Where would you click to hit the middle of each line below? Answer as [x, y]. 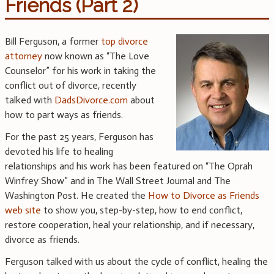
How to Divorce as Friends [204, 196]
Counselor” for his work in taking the [80, 71]
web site [23, 210]
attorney [24, 56]
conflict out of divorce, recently [71, 86]
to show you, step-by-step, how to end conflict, [142, 210]
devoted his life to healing [59, 152]
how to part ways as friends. [64, 115]
